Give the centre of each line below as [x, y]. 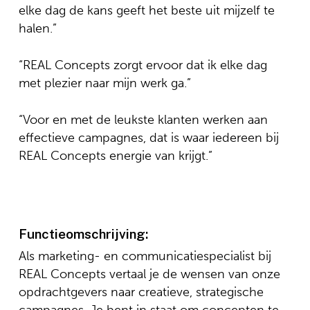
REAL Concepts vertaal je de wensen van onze [149, 274]
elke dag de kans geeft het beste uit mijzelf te [146, 10]
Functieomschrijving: [83, 234]
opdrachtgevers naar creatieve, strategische [141, 292]
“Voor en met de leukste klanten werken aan [143, 120]
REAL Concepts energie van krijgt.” [115, 156]
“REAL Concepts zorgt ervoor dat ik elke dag [143, 65]
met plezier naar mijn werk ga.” [104, 83]
